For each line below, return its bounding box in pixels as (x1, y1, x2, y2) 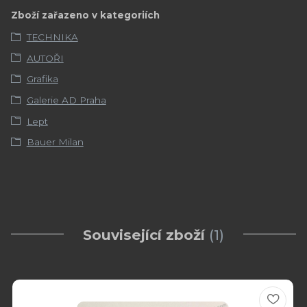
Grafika (26, 73, 58, 85)
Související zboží (82, 226, 205, 244)
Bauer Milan (26, 136, 84, 148)
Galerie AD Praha (26, 95, 106, 106)
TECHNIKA (26, 32, 78, 43)
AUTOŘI (26, 52, 64, 64)
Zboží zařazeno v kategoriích (11, 10, 160, 21)
